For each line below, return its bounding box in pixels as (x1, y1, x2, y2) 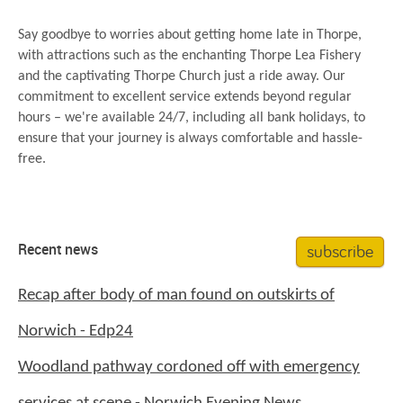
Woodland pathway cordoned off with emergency (18, 359, 360, 377)
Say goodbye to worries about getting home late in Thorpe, (18, 28, 362, 43)
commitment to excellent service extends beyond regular (18, 90, 352, 105)
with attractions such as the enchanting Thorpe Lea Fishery (18, 49, 361, 64)
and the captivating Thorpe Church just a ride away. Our (18, 69, 345, 85)
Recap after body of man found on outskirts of (18, 287, 335, 305)
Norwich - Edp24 (18, 323, 133, 341)
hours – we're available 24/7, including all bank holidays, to (18, 111, 365, 126)
